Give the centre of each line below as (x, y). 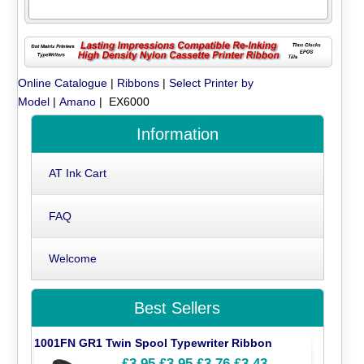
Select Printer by (212, 83)
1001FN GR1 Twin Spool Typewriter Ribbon (154, 342)
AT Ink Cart (77, 173)
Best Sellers (178, 308)
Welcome (72, 259)
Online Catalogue (63, 83)
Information (177, 134)
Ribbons (139, 83)
